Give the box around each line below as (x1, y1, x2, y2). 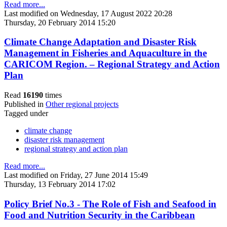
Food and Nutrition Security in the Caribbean (4, 209, 195, 220)
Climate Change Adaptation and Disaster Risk (4, 36, 197, 48)
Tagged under (4, 109, 48, 118)
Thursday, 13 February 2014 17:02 (4, 180, 116, 189)
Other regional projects (46, 100, 119, 109)
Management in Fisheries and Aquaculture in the (4, 48, 207, 59)
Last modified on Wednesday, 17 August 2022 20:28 (4, 9, 172, 18)
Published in (4, 100, 44, 109)
